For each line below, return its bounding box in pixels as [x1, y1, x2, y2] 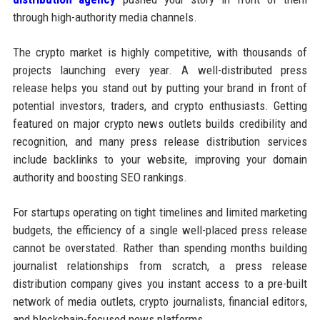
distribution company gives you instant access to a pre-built [12, 276, 308, 291]
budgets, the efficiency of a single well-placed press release [12, 223, 308, 238]
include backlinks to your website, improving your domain [12, 152, 308, 167]
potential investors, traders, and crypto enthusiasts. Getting [12, 99, 308, 114]
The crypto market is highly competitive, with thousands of [12, 45, 308, 60]
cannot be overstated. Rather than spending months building [12, 241, 308, 256]
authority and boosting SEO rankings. [12, 170, 187, 185]
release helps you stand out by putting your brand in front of [12, 81, 308, 96]
